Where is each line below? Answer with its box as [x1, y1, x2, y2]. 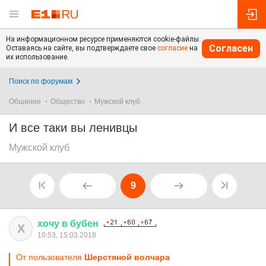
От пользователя [16, 252, 84, 262]
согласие [157, 44, 188, 52]
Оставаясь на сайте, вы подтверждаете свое [6, 44, 157, 52]
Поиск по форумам [9, 77, 72, 85]
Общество [50, 97, 85, 106]
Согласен [209, 42, 253, 54]
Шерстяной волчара [84, 252, 170, 262]
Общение [9, 97, 41, 106]
